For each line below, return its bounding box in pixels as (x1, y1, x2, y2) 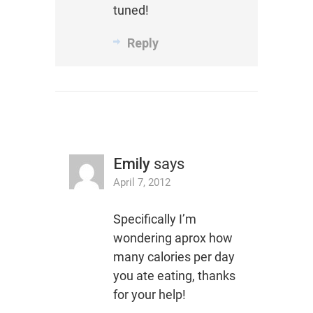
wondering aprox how (112, 230, 233, 245)
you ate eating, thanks (112, 268, 235, 283)
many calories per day (112, 249, 235, 264)
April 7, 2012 (112, 175, 170, 189)
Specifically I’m (112, 211, 196, 226)
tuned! (112, 2, 149, 17)
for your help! (112, 286, 186, 302)
